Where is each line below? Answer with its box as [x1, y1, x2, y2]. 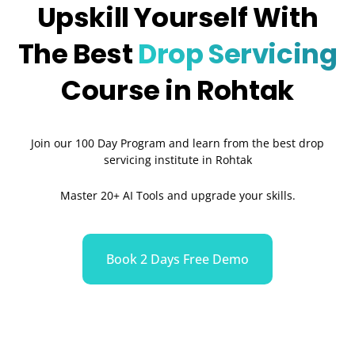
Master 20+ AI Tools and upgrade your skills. [59, 188, 296, 204]
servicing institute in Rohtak [103, 151, 252, 167]
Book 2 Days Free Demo [106, 250, 249, 268]
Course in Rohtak [61, 71, 294, 109]
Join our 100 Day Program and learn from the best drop [31, 135, 324, 151]
